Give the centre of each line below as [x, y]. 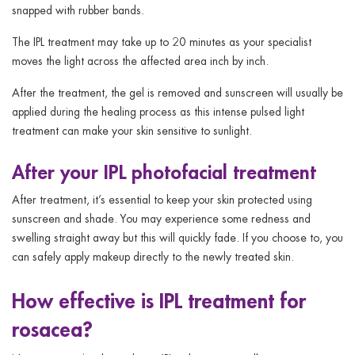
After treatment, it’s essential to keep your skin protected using [162, 199]
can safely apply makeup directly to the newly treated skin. [158, 256]
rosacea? [52, 328]
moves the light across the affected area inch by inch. [145, 60]
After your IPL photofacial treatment [164, 171]
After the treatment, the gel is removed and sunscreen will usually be [177, 92]
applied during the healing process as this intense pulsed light [158, 111]
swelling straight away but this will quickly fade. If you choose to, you [177, 237]
